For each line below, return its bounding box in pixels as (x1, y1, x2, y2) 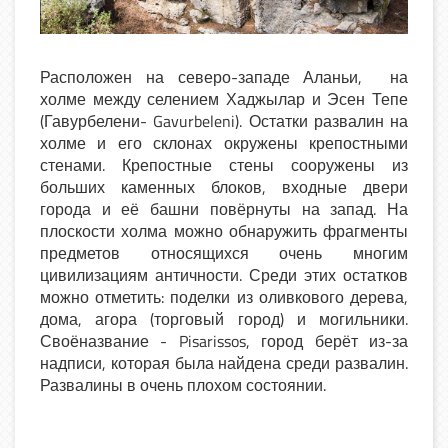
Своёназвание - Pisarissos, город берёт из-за (40, 328, 408, 353)
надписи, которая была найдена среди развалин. (40, 350, 408, 375)
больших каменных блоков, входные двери (40, 174, 408, 199)
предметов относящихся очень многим (40, 240, 408, 265)
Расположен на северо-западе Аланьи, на (40, 64, 408, 89)
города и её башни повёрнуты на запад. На (40, 196, 408, 221)
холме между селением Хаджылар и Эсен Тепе (40, 86, 408, 111)
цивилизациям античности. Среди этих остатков (40, 262, 408, 287)
